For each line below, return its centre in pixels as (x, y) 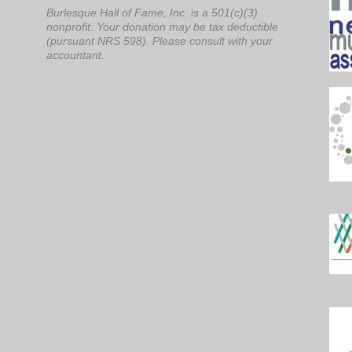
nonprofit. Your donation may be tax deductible (162, 27)
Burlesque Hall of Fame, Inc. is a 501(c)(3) (152, 13)
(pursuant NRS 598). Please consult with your (159, 41)
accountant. (75, 55)
